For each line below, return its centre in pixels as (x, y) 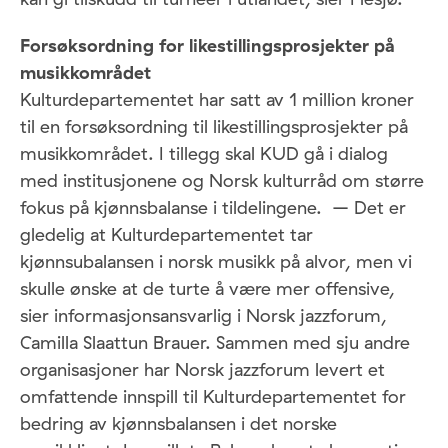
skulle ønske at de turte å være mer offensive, (207, 289)
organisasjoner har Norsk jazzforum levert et (202, 370)
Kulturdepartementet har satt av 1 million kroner (217, 100)
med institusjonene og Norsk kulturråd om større (222, 181)
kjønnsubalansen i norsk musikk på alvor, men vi (216, 262)
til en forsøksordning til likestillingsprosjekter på (214, 127)
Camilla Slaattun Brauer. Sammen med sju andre (215, 343)
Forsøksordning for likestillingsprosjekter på (207, 46)
